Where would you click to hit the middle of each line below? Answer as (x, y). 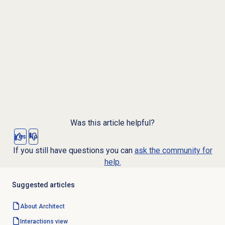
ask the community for (173, 151)
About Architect (42, 207)
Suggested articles (43, 185)
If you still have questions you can (74, 151)
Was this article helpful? (113, 123)
